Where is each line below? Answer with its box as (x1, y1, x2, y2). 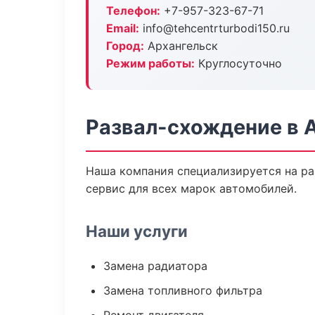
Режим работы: (106, 56, 195, 70)
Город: (106, 39, 144, 53)
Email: (106, 21, 139, 35)
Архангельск (144, 39, 218, 53)
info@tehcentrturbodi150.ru (139, 21, 290, 35)
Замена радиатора (103, 259, 207, 273)
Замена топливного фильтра (103, 283, 262, 297)
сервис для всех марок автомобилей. (86, 181, 297, 195)
